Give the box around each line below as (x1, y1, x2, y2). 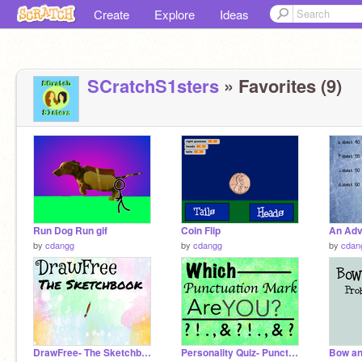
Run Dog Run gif (33, 224, 107, 238)
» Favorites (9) (219, 73, 342, 99)
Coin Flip (181, 224, 221, 238)
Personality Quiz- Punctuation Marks (288, 345, 298, 360)
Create (94, 6, 129, 23)
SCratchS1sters (87, 73, 219, 99)
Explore (154, 6, 195, 23)
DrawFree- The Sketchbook (141, 345, 151, 360)
